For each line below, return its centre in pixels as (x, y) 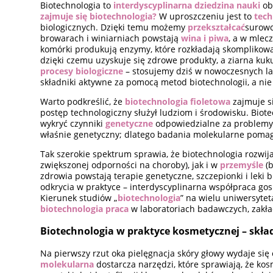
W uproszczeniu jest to (206, 16)
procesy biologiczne (82, 71)
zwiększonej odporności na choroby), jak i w (130, 165)
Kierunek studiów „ (79, 197)
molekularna (67, 264)
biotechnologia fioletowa (178, 101)
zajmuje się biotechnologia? (99, 16)
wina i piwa (205, 38)
